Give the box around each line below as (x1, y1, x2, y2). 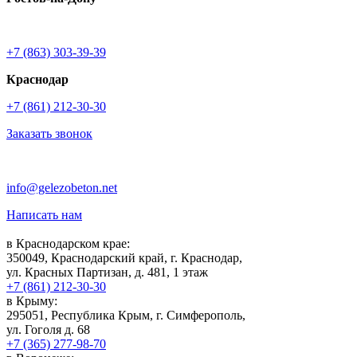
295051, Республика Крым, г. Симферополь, (6, 308, 245, 322)
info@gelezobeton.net (6, 180, 117, 194)
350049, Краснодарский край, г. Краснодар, (6, 250, 242, 265)
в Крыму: (6, 293, 57, 308)
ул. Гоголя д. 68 (6, 322, 90, 336)
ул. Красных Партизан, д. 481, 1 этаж (6, 265, 208, 279)
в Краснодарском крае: (6, 236, 130, 250)
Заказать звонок (6, 126, 92, 140)
